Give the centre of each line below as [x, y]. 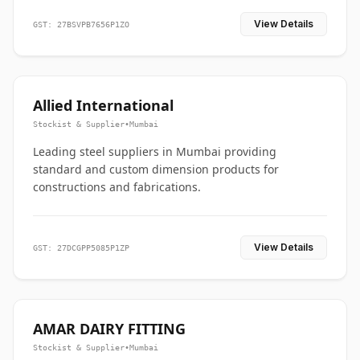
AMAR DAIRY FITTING [109, 329]
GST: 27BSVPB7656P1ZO [81, 24]
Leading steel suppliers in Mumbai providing [155, 151]
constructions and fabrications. [117, 187]
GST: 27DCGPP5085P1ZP [81, 247]
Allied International [103, 105]
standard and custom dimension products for [156, 169]
